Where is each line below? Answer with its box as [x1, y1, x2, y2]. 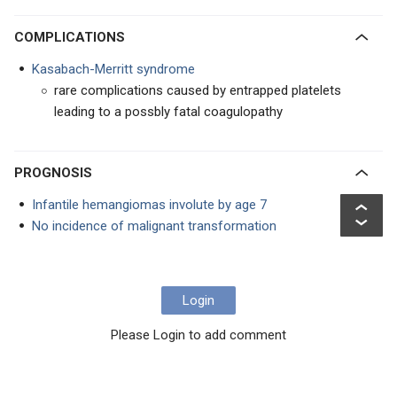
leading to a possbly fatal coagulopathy [54, 104, 283, 120]
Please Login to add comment [111, 327, 286, 343]
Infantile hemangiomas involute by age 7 [32, 197, 267, 213]
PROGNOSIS [23, 165, 92, 181]
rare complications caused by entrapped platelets [54, 82, 341, 98]
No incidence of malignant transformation [32, 218, 276, 234]
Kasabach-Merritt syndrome [32, 61, 195, 77]
